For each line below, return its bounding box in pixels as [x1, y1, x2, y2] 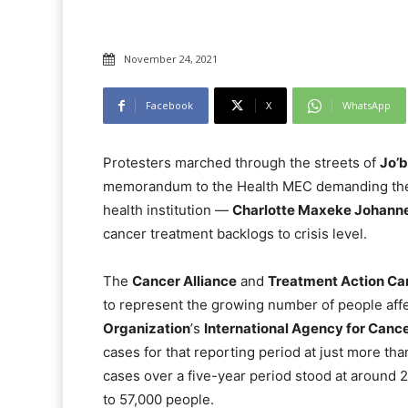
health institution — [103, 201, 232, 219]
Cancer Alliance [132, 272, 237, 291]
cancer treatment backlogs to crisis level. [103, 225, 367, 243]
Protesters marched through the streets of [103, 154, 380, 172]
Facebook [146, 98, 193, 113]
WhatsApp [342, 98, 391, 113]
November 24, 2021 [124, 52, 218, 66]
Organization [103, 320, 190, 338]
